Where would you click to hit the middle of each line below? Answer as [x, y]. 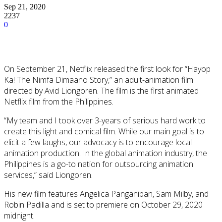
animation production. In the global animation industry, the [106, 153]
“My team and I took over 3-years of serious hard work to [105, 121]
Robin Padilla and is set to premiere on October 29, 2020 [103, 205]
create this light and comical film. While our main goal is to [104, 132]
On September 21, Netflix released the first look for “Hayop [107, 69]
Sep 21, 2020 [25, 7]
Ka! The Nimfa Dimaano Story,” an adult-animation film [99, 80]
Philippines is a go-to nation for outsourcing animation [99, 164]
